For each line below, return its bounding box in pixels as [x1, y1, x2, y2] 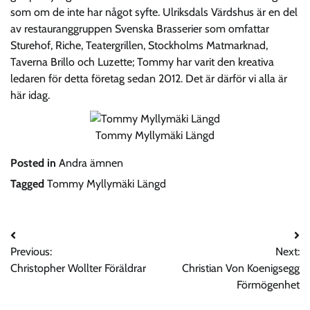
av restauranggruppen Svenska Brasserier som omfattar [10, 21, 269, 35]
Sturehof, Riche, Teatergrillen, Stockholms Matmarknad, [10, 38, 268, 52]
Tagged [10, 176, 47, 190]
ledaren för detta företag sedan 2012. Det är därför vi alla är [10, 71, 287, 85]
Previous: [10, 244, 52, 258]
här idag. [10, 88, 50, 102]
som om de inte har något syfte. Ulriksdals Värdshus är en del [10, 5, 298, 19]
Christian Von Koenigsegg [182, 261, 300, 275]
